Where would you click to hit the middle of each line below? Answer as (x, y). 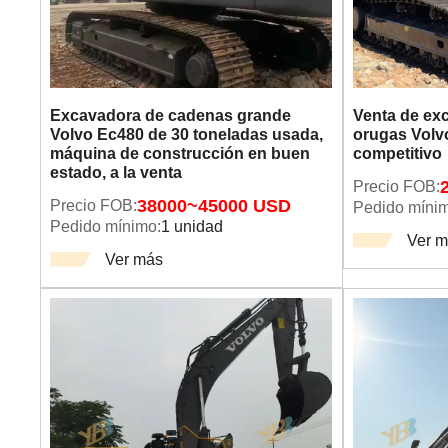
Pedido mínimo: (106, 226)
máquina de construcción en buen (180, 153)
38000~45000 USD (214, 206)
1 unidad (192, 226)
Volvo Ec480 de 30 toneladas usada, (187, 134)
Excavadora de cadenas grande (171, 115)
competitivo (397, 153)
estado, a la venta (116, 172)
